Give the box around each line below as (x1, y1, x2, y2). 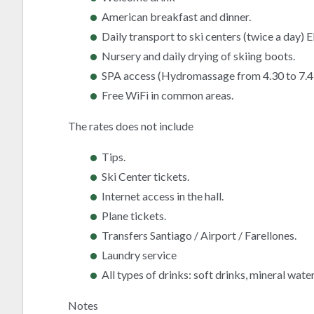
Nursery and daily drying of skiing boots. (102, 49, 295, 63)
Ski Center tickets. (102, 170, 191, 184)
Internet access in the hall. (102, 189, 226, 203)
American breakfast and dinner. (102, 10, 251, 24)
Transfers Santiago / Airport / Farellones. (102, 228, 299, 243)
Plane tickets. (102, 209, 168, 223)
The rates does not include (68, 119, 193, 133)
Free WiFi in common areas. (102, 88, 233, 102)
